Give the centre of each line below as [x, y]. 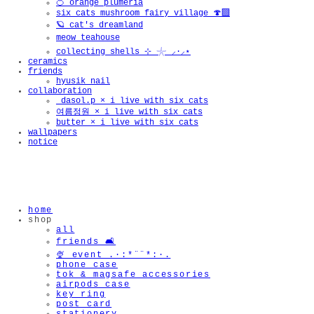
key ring [81, 294]
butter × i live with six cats [127, 123]
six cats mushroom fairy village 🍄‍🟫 [143, 13]
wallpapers [53, 132]
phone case [87, 265]
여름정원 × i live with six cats [129, 112]
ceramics [48, 62]
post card [84, 304]
